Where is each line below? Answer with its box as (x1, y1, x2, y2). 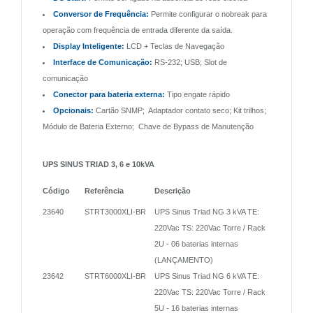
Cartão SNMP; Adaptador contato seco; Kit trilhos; (94, 105, 266, 115)
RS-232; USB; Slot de (152, 57, 227, 66)
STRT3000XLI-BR (85, 207, 146, 216)
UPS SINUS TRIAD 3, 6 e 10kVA (43, 159, 154, 168)
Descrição (154, 186, 191, 195)
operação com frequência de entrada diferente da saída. (43, 25, 233, 34)
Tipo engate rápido (165, 89, 230, 99)
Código (43, 186, 70, 195)
